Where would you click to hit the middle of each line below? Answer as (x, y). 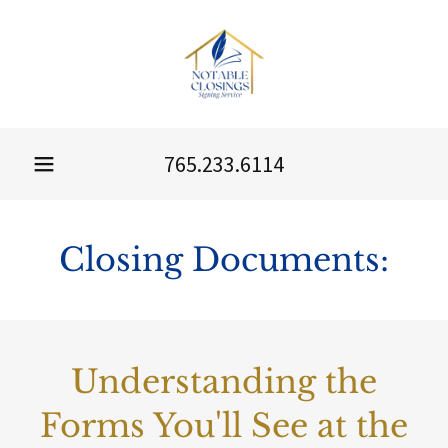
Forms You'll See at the (224, 426)
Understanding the (224, 382)
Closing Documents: (224, 260)
